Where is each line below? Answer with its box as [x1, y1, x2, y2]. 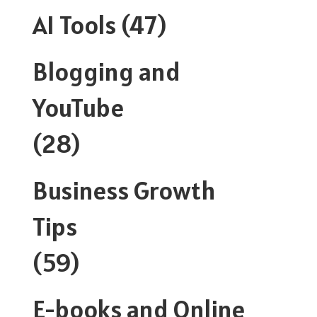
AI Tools [33, 8, 116, 41]
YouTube [33, 91, 124, 124]
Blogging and [33, 54, 180, 88]
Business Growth [33, 173, 216, 207]
